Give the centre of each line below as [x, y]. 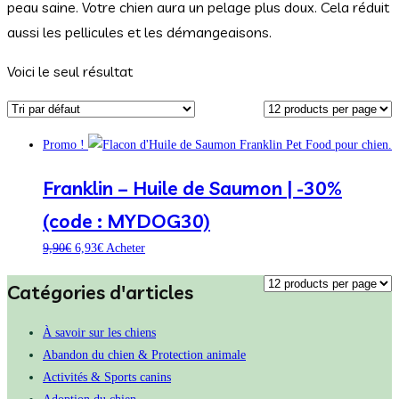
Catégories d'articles [100, 292]
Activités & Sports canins [107, 376]
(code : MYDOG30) [126, 221]
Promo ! [64, 144]
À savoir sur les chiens [99, 332]
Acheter [126, 248]
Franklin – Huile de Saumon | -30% [192, 188]
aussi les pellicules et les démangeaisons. [139, 33]
